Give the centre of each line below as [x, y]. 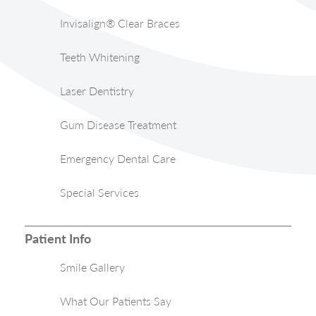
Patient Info [58, 239]
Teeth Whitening [100, 57]
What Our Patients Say [116, 301]
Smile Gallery [92, 267]
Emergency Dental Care [118, 159]
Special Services [99, 193]
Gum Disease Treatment [118, 125]
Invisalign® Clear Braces [120, 23]
